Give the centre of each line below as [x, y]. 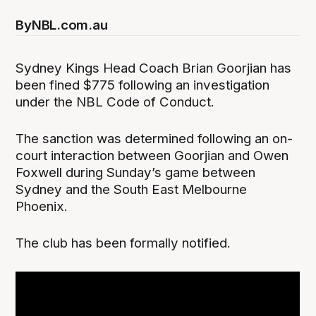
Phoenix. [42, 206]
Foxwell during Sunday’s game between [136, 172]
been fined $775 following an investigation [143, 85]
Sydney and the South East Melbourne [132, 189]
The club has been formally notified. [123, 243]
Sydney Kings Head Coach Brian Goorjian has [154, 68]
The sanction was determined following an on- [154, 138]
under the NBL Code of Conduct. [115, 102]
